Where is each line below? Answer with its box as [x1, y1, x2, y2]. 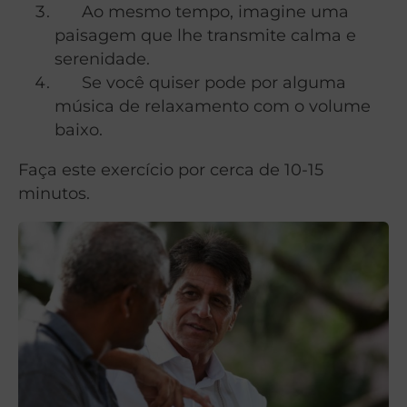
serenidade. [55, 49, 150, 69]
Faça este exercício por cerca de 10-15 [18, 160, 323, 180]
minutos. [18, 184, 90, 203]
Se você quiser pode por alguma [55, 73, 346, 93]
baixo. [55, 120, 103, 140]
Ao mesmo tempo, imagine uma [55, 2, 349, 22]
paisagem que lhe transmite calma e [55, 25, 356, 45]
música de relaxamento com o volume [55, 96, 371, 116]
